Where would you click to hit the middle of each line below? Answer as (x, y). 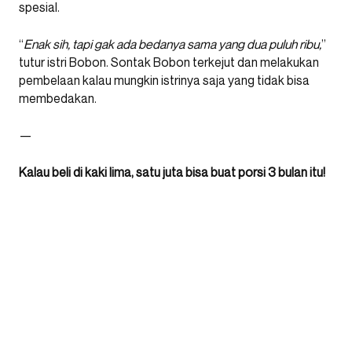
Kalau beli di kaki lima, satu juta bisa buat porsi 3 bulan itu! (172, 172)
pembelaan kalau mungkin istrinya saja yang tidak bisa (164, 81)
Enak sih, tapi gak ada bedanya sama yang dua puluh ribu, (172, 44)
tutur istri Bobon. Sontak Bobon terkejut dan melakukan (169, 62)
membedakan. (58, 99)
